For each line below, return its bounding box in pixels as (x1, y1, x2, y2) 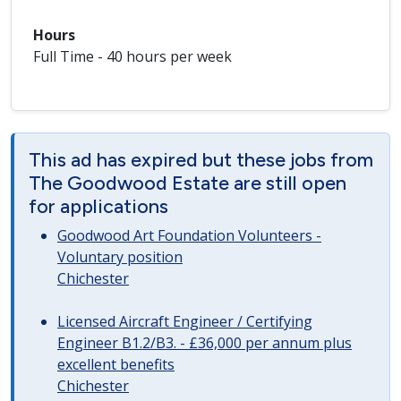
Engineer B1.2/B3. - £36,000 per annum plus (57, 333, 352, 353)
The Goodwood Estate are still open (29, 171, 346, 194)
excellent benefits (57, 354, 175, 374)
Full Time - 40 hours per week (33, 47, 232, 66)
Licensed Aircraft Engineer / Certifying (57, 311, 312, 331)
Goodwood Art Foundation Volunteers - (57, 226, 321, 245)
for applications (29, 194, 168, 218)
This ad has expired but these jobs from (29, 148, 373, 171)
